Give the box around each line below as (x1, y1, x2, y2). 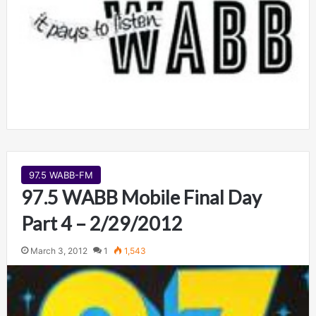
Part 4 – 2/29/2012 (20, 212, 183, 236)
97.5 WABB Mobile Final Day (20, 186, 262, 209)
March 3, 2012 (30, 245, 87, 257)
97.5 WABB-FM (28, 169, 93, 181)
